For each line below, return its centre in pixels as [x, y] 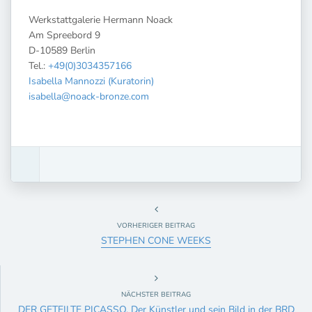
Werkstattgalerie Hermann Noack [101, 19]
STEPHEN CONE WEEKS [156, 240]
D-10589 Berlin [62, 50]
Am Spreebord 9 [64, 35]
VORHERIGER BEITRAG [156, 225]
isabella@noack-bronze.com [89, 96]
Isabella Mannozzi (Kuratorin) [91, 81]
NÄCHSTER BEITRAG [156, 294]
